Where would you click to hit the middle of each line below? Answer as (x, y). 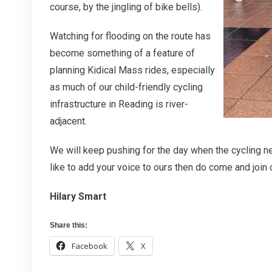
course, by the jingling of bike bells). (126, 7)
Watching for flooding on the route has (130, 36)
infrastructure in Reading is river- (119, 104)
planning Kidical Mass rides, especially (132, 70)
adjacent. (68, 121)
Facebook (90, 246)
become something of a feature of (122, 53)
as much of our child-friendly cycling (126, 87)
